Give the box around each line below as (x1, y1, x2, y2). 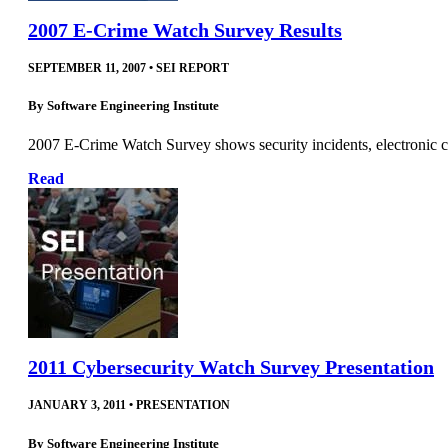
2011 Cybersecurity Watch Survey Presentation (28, 356, 434, 379)
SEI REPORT (156, 60, 229, 75)
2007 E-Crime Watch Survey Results (28, 18, 342, 41)
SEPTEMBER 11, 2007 (28, 60, 146, 75)
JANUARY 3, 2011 (28, 398, 126, 413)
